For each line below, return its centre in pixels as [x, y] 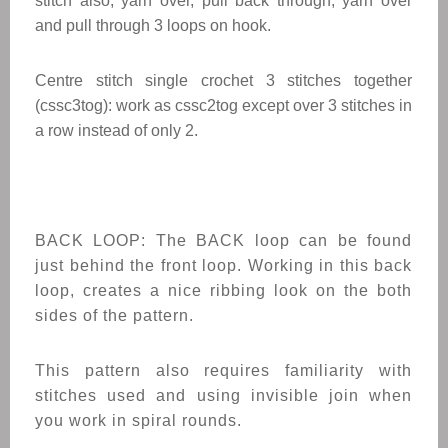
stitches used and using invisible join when [223, 395]
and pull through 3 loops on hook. [153, 25]
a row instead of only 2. [116, 130]
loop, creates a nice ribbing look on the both [223, 290]
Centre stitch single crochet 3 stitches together [223, 80]
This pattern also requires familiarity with [223, 370]
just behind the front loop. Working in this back [223, 265]
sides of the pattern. [117, 315]
